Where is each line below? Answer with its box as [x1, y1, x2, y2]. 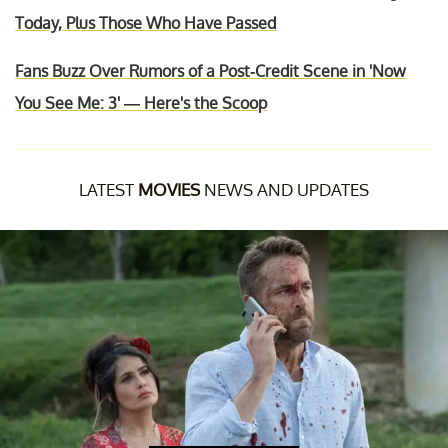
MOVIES [138, 178, 200, 200]
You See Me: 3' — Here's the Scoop [15, 92, 267, 113]
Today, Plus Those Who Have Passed [15, 12, 276, 33]
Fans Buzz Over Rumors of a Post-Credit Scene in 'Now [15, 60, 406, 81]
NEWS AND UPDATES [200, 178, 369, 200]
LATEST [79, 178, 138, 200]
